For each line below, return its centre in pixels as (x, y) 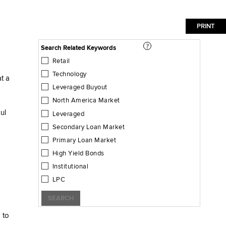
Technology (69, 74)
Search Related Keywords (92, 48)
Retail (61, 61)
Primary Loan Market (84, 140)
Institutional (70, 167)
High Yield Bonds (78, 153)
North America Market (86, 101)
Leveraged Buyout (80, 88)
